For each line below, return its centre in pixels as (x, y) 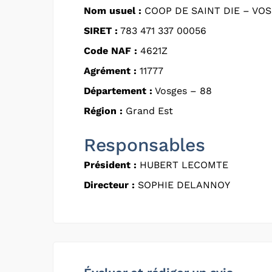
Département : (118, 90)
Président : (110, 165)
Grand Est (148, 110)
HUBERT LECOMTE (182, 165)
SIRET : (101, 30)
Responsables (144, 144)
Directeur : (109, 185)
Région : (103, 110)
